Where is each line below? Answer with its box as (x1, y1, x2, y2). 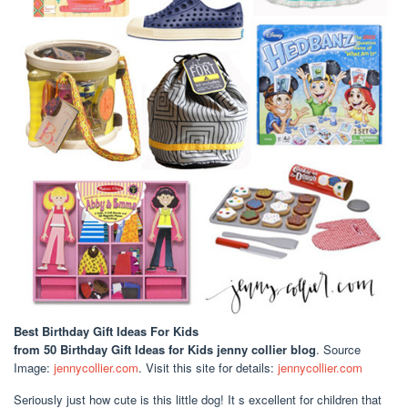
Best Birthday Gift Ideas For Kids (14, 321, 199, 340)
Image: (14, 358, 54, 376)
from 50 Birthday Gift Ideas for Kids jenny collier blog (14, 340, 316, 358)
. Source (316, 340, 361, 358)
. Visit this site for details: (138, 358, 278, 376)
